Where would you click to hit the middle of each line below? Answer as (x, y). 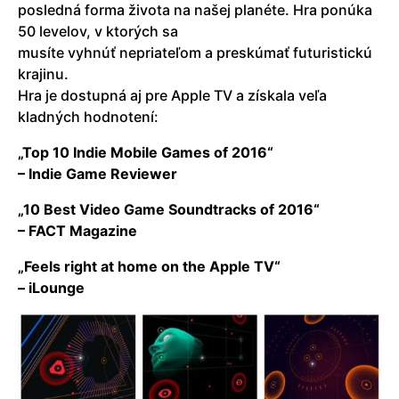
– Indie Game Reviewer (98, 174)
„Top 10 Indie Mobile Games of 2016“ (146, 153)
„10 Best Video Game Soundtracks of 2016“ (169, 210)
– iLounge (51, 288)
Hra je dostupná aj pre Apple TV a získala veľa (172, 96)
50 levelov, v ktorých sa (98, 32)
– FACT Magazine (77, 231)
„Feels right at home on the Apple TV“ (149, 267)
